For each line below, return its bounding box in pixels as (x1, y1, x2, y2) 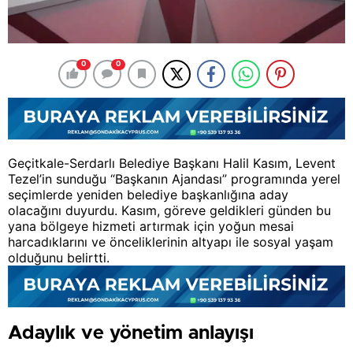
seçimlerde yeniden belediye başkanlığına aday (8, 186, 288, 203)
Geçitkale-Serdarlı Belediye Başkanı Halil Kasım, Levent (8, 154, 336, 171)
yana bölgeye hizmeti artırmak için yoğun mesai (8, 217, 294, 234)
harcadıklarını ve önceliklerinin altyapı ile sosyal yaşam (8, 233, 333, 250)
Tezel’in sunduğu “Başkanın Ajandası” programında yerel (8, 170, 340, 187)
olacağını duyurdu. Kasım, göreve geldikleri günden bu (8, 202, 331, 218)
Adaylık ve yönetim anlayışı (8, 323, 254, 343)
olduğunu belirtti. (8, 249, 110, 266)
